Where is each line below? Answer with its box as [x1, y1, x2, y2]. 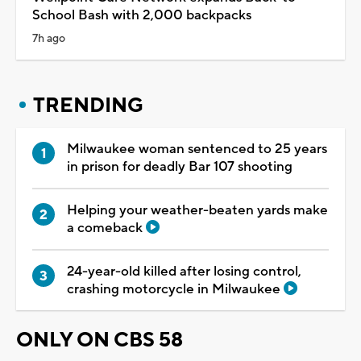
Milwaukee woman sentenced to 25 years [67, 139, 327, 158]
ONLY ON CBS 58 [16, 326, 183, 353]
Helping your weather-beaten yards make [67, 201, 328, 219]
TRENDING [33, 92, 143, 118]
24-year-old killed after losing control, [67, 262, 301, 280]
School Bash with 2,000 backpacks [32, 6, 251, 24]
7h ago [32, 31, 65, 46]
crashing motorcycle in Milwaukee [67, 280, 284, 298]
